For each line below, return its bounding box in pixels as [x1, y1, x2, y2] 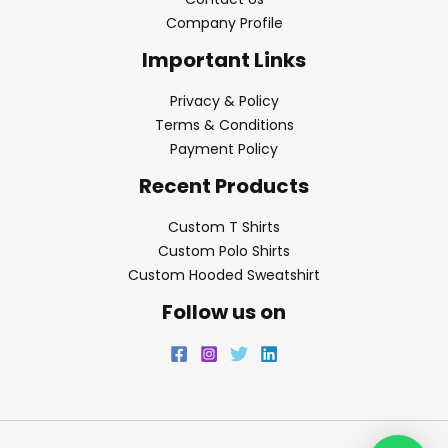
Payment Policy [170, 139, 278, 160]
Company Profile [165, 13, 283, 34]
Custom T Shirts [168, 217, 280, 238]
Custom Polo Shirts [158, 241, 290, 262]
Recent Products [139, 172, 309, 201]
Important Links [142, 46, 306, 75]
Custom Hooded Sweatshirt [128, 265, 320, 286]
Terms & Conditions [154, 115, 294, 136]
